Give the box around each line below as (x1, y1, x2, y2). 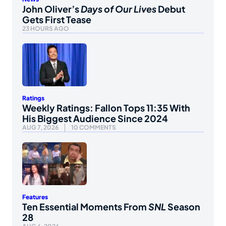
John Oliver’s (22, 3, 81, 15)
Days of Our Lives (81, 3, 156, 15)
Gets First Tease (22, 13, 91, 25)
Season (166, 201, 200, 213)
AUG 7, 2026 (22, 124, 59, 132)
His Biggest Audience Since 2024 (22, 112, 168, 125)
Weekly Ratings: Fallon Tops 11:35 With (22, 102, 190, 114)
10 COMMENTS (71, 124, 116, 132)
